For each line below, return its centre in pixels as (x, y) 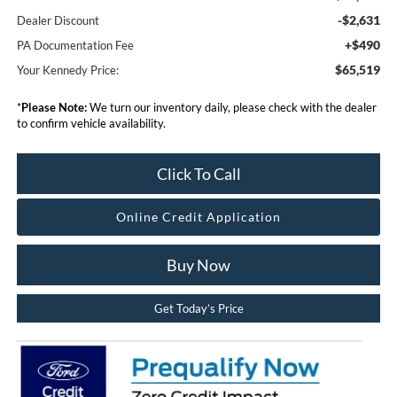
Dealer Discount (58, 20)
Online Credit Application (198, 216)
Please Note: (54, 107)
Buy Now (198, 265)
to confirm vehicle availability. (91, 123)
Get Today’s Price (198, 308)
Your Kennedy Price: (67, 70)
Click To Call (198, 173)
